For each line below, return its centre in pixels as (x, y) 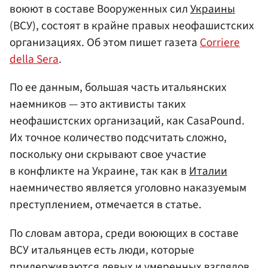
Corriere (220, 43)
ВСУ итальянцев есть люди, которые (102, 250)
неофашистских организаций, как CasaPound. (127, 121)
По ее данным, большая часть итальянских (118, 88)
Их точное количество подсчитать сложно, (118, 138)
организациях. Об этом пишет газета (105, 43)
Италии (208, 171)
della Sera (34, 60)
